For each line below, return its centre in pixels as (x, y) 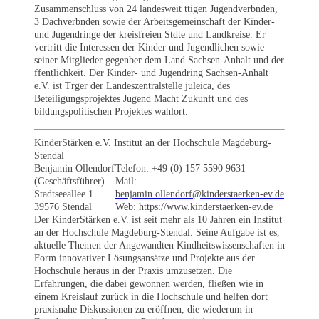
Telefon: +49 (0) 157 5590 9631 (181, 168)
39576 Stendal (63, 206)
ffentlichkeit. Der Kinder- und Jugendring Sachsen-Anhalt (151, 73)
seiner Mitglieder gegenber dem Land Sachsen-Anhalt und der (159, 60)
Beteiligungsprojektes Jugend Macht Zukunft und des (141, 98)
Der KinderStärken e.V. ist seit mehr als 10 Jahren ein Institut (158, 219)
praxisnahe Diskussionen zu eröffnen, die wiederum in (143, 309)
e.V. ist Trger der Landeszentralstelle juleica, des (132, 85)
